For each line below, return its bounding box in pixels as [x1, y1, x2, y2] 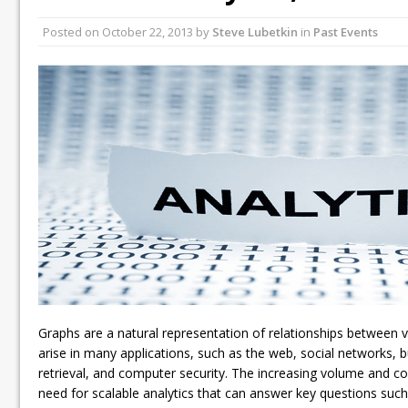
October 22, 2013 [102, 24, 193, 40]
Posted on [43, 24, 102, 40]
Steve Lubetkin [212, 24, 298, 40]
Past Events [313, 24, 378, 40]
